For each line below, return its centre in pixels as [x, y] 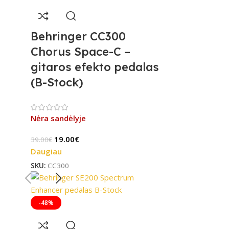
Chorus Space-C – [81, 51]
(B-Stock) [57, 82]
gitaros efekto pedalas [95, 67]
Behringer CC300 [78, 36]
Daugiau [46, 151]
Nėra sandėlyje [58, 118]
